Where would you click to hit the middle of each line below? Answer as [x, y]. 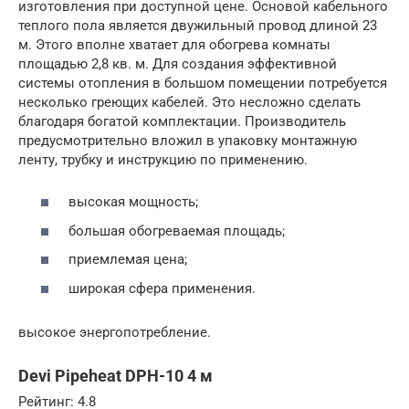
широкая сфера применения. [162, 288]
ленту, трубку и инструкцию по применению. [163, 159]
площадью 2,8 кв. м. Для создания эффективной [178, 63]
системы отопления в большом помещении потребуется [203, 83]
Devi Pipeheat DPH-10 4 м [115, 375]
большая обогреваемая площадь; [177, 231]
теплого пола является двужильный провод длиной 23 [198, 25]
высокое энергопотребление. [115, 332]
